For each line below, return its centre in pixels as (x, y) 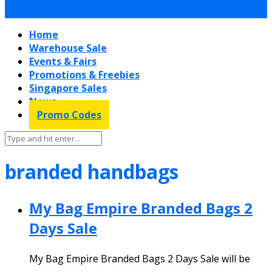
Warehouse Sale (68, 48)
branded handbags (92, 172)
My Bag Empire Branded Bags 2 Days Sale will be (140, 258)
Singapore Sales (68, 88)
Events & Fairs (63, 61)
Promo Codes (69, 115)
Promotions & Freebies (84, 75)
